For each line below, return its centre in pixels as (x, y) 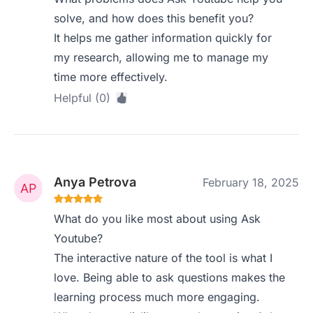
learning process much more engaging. (157, 297)
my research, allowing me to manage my (161, 57)
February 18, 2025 (251, 182)
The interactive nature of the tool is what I (163, 258)
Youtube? (79, 238)
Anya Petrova (95, 182)
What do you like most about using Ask (158, 219)
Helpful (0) (82, 98)
